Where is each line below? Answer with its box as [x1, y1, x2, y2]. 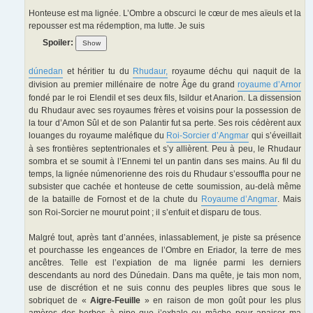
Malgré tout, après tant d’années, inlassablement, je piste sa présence [29, 233, 301, 243]
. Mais [277, 194, 301, 205]
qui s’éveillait [249, 131, 302, 141]
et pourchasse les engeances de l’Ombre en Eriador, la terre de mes [29, 245, 301, 256]
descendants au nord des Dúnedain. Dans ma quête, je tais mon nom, [29, 270, 301, 281]
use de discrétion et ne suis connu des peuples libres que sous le [29, 283, 301, 293]
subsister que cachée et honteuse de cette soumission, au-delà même [29, 182, 301, 192]
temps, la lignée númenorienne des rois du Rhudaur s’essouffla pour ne [29, 169, 301, 180]
